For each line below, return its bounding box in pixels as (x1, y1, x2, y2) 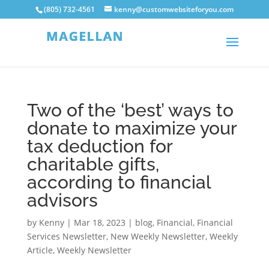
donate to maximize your (26, 118, 237, 139)
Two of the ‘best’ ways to (26, 100, 234, 121)
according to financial (26, 172, 211, 193)
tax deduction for (26, 136, 172, 157)
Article (26, 244, 53, 256)
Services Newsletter (26, 231, 106, 242)
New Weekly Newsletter (110, 231, 205, 242)
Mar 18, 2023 (73, 217, 125, 228)
